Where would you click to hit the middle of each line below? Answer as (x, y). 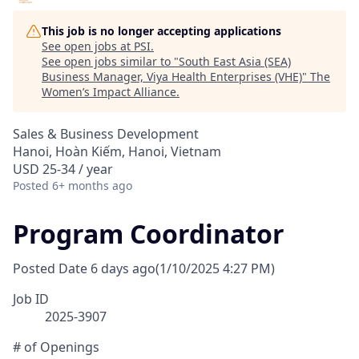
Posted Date (50, 269)
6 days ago (123, 269)
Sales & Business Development (106, 134)
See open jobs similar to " (110, 61)
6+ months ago (92, 186)
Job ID (31, 299)
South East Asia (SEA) (235, 61)
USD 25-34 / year (63, 169)
